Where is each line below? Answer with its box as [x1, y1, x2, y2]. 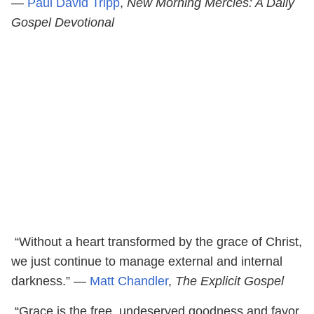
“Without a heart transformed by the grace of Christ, [15, 234, 302, 249]
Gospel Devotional [11, 15, 114, 29]
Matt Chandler [90, 273, 168, 288]
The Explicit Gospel [172, 273, 284, 288]
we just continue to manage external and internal [11, 254, 282, 268]
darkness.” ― [11, 273, 90, 288]
